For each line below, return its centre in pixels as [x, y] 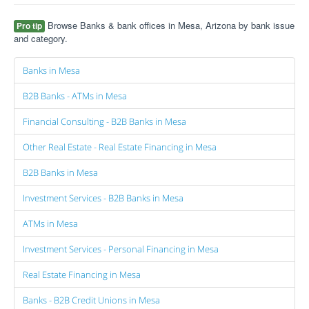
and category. [41, 38]
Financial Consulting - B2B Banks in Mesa [104, 121]
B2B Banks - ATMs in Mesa [75, 96]
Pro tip [29, 26]
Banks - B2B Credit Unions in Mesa [91, 300]
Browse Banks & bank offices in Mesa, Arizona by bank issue [170, 25]
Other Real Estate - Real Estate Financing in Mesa [120, 147]
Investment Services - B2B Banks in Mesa [103, 198]
